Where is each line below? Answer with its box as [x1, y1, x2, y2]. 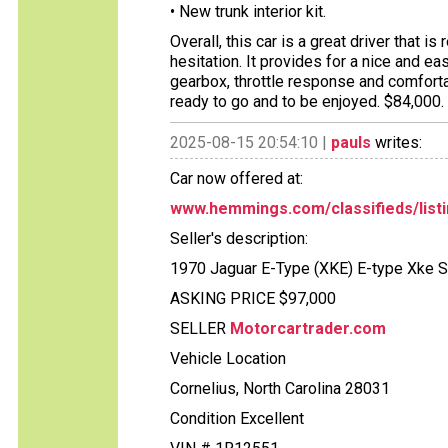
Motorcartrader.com [230, 319, 386, 338]
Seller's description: [170, 229, 308, 248]
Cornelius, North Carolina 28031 [170, 379, 390, 398]
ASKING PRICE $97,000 [170, 289, 336, 308]
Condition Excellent [170, 409, 304, 428]
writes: [371, 133, 422, 152]
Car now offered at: [170, 169, 303, 188]
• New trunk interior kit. [170, 2, 326, 21]
